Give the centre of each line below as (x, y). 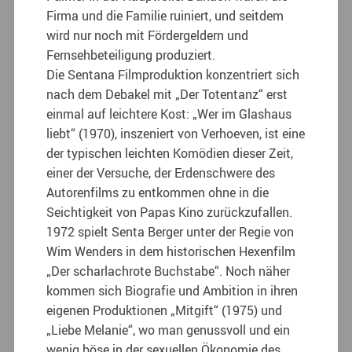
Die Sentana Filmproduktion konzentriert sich (173, 74)
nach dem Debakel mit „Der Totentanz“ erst (167, 94)
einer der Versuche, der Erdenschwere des (161, 172)
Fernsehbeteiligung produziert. (131, 55)
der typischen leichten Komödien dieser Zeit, (170, 153)
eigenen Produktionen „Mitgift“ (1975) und (165, 310)
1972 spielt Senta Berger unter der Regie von (170, 231)
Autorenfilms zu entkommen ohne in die (158, 192)
